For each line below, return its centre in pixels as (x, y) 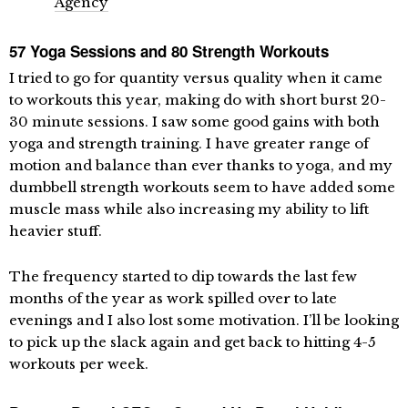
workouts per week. (79, 364)
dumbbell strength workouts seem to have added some (202, 188)
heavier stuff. (56, 231)
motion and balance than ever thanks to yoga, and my (201, 166)
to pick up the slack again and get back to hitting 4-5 (193, 342)
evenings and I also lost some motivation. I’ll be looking (204, 321)
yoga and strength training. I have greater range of (189, 144)
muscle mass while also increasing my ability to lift (189, 209)
